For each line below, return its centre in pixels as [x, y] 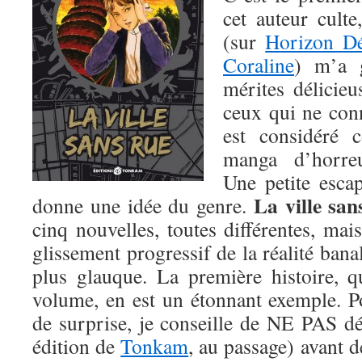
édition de [77, 346]
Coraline [259, 65]
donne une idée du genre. [143, 205]
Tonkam [155, 346]
